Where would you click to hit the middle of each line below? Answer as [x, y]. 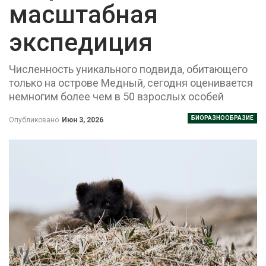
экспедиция [81, 42]
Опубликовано [35, 120]
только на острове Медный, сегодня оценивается [131, 83]
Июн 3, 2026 [83, 120]
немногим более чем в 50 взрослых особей [116, 96]
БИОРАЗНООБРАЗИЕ [222, 118]
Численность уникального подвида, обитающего [128, 69]
